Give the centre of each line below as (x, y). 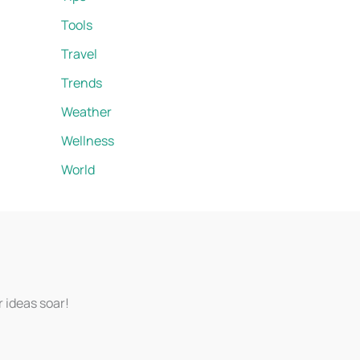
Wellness (88, 141)
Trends (82, 83)
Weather (86, 112)
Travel (79, 54)
